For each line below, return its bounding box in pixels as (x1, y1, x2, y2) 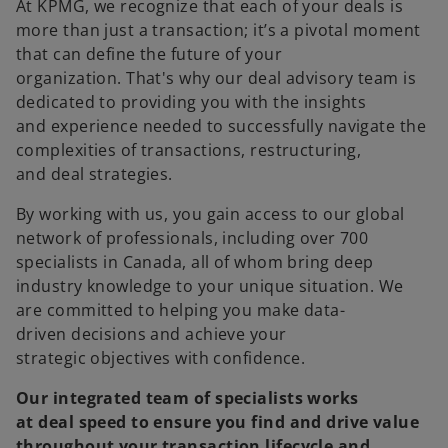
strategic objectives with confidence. (16, 347, 306, 369)
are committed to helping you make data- (16, 299, 346, 321)
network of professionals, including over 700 (16, 227, 369, 249)
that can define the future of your (16, 43, 282, 65)
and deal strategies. (16, 163, 173, 185)
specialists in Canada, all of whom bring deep (16, 251, 374, 273)
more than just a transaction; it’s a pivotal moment (16, 19, 421, 41)
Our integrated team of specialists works (16, 387, 359, 409)
